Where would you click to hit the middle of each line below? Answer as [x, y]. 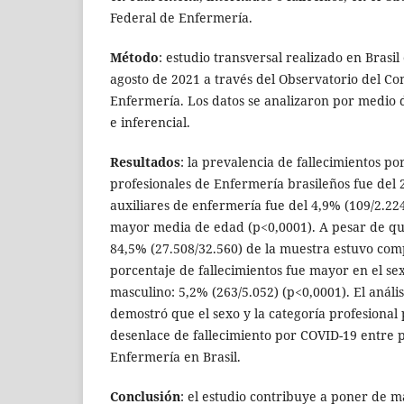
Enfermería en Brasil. [175, 357]
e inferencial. [150, 123]
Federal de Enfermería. [181, 18]
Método [134, 58]
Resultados [145, 162]
